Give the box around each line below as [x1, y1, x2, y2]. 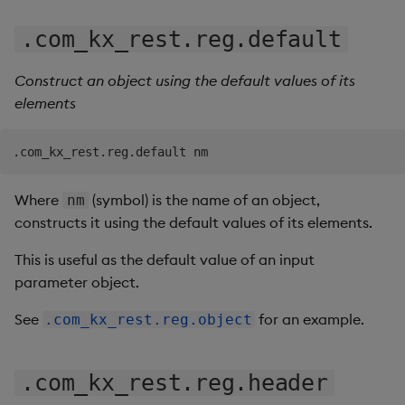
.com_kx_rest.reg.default [21, 25, 342, 52]
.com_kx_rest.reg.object [44, 310, 253, 328]
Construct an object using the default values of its [14, 71, 355, 89]
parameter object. [14, 272, 139, 291]
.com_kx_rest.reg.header [21, 369, 328, 396]
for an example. [254, 309, 364, 328]
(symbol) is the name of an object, [89, 190, 321, 209]
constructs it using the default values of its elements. [14, 212, 372, 231]
